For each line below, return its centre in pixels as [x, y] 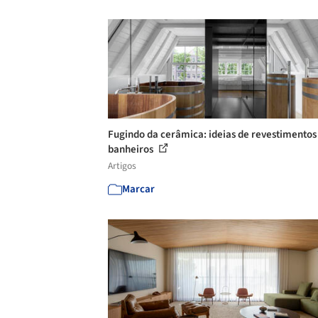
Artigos [122, 166]
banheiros [132, 149]
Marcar [138, 189]
